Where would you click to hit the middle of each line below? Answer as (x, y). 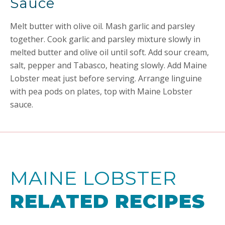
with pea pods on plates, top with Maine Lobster (101, 91)
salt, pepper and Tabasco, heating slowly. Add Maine (108, 65)
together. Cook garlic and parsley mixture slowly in (105, 39)
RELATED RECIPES (107, 201)
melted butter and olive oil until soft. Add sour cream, (109, 52)
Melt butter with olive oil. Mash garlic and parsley (102, 26)
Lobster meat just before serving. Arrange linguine (106, 78)
